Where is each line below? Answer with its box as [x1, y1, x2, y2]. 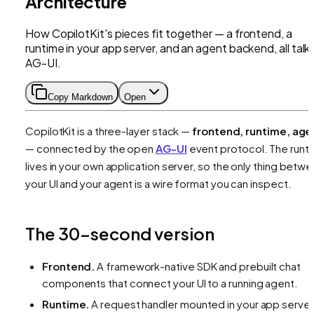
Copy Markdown [48, 91, 113, 102]
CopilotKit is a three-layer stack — [25, 123, 193, 137]
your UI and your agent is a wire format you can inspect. [25, 176, 292, 190]
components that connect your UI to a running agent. [42, 275, 298, 289]
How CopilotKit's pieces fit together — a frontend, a [25, 25, 292, 41]
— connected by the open [25, 141, 156, 155]
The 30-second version [25, 222, 214, 244]
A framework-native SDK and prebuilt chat [95, 259, 301, 273]
